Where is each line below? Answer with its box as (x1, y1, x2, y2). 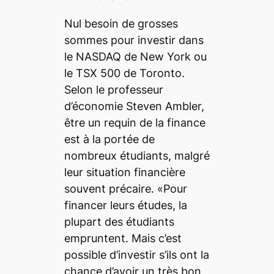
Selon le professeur (64, 83, 163, 96)
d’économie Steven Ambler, (64, 99, 204, 113)
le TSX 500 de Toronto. (64, 66, 185, 80)
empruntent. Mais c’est (64, 231, 182, 245)
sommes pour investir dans (64, 33, 204, 46)
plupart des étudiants (64, 215, 174, 228)
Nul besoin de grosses (64, 17, 178, 30)
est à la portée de (64, 132, 155, 146)
